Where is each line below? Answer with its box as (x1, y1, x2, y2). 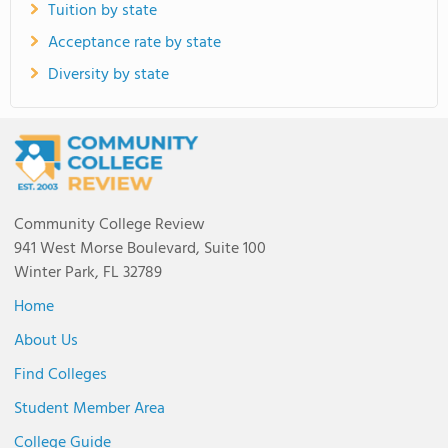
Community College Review (14, 212, 205, 238)
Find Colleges (14, 362, 107, 388)
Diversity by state (48, 62, 169, 88)
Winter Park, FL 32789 (14, 260, 162, 286)
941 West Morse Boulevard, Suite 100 (14, 236, 266, 262)
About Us (14, 328, 78, 354)
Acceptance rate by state (48, 30, 221, 56)
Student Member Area (14, 396, 165, 422)
